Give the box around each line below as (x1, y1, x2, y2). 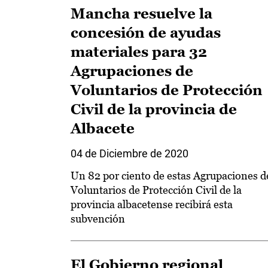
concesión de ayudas (71, 25, 221, 41)
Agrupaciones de (71, 63, 193, 79)
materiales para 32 (71, 44, 207, 60)
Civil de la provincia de (71, 101, 237, 117)
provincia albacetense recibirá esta (71, 198, 233, 211)
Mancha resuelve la (71, 5, 212, 22)
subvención (71, 212, 125, 225)
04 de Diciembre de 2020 (71, 147, 188, 160)
